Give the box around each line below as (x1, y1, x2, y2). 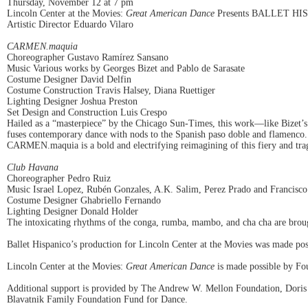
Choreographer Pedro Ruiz (7, 173, 111, 184)
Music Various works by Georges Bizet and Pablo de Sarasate (7, 63, 245, 74)
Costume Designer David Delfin (7, 74, 131, 85)
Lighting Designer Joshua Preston (7, 96, 137, 107)
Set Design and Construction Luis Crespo (7, 107, 167, 118)
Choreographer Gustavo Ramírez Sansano (7, 52, 168, 63)
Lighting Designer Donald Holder (7, 206, 138, 217)
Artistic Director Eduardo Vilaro (7, 19, 133, 30)
